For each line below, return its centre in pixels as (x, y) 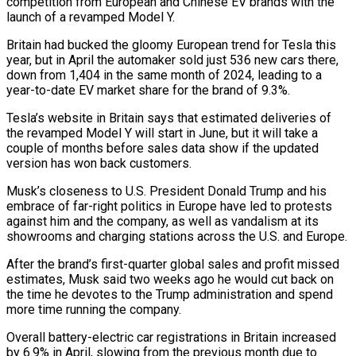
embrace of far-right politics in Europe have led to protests (169, 206)
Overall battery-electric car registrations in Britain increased (171, 337)
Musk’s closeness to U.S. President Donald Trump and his (166, 191)
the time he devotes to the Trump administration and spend (170, 294)
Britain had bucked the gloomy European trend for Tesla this (171, 44)
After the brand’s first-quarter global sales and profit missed (173, 264)
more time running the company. (94, 309)
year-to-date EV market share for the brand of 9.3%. (148, 90)
